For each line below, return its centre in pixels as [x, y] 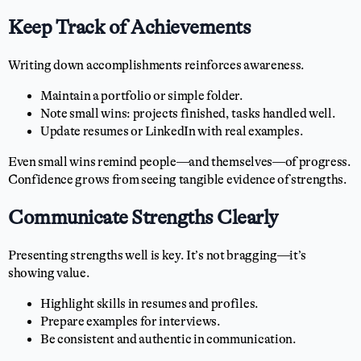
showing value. [49, 273]
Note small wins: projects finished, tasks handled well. [188, 114]
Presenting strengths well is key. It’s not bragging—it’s [158, 255]
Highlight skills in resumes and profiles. [149, 303]
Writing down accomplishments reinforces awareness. [156, 65]
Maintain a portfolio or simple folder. [142, 96]
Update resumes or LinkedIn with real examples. [172, 131]
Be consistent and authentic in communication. [168, 339]
